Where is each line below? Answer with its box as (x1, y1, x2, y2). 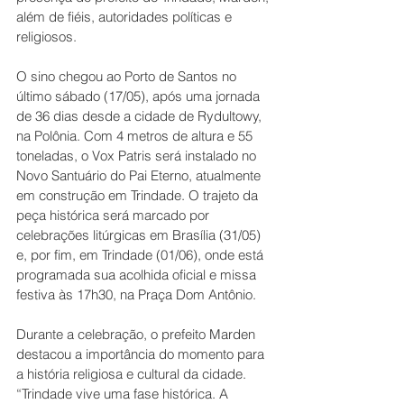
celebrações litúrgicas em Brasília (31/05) (16, 226, 264, 243)
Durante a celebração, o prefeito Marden (16, 326, 259, 343)
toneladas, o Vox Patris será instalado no (16, 147, 260, 164)
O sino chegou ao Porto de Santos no (16, 68, 240, 85)
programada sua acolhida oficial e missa (16, 266, 260, 283)
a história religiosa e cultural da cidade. (16, 365, 250, 382)
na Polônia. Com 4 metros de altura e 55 (16, 127, 256, 144)
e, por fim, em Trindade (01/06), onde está (16, 246, 267, 263)
